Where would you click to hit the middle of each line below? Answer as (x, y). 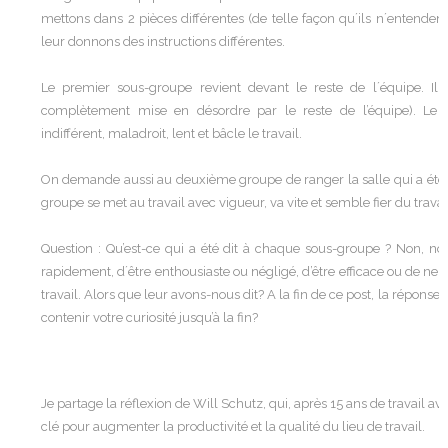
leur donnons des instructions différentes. (163, 41)
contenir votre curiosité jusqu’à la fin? (149, 317)
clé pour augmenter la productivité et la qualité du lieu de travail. (233, 426)
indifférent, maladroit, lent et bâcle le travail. (171, 133)
